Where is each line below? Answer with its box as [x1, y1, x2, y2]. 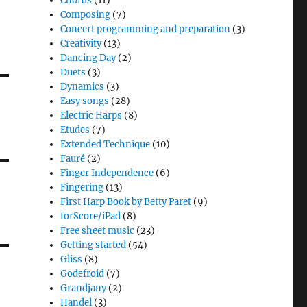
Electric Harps [60, 110, 123, 121]
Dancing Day [60, 52, 116, 64]
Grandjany [60, 282, 107, 294]
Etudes [60, 124, 90, 136]
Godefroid [60, 268, 105, 280]
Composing [60, 9, 111, 21]
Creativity [60, 38, 102, 49]
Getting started [60, 239, 127, 251]
